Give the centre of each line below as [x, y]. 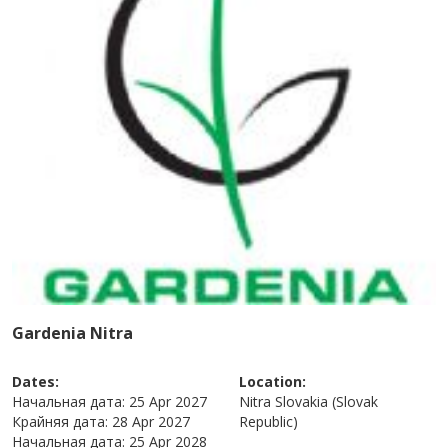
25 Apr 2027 [168, 401]
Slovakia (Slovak [326, 401]
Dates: [36, 381]
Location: [272, 381]
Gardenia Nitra [73, 332]
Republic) [268, 421]
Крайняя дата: [60, 421]
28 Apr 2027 [151, 421]
